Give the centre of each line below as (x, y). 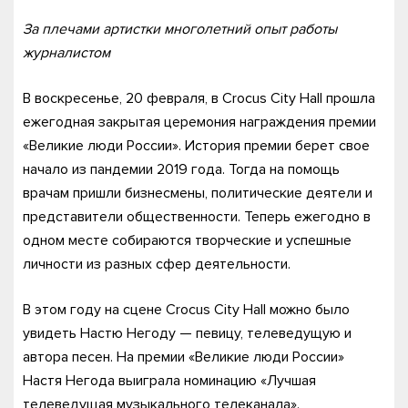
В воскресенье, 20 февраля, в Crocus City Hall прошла (199, 98)
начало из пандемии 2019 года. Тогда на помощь (181, 169)
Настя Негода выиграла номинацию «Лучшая (169, 381)
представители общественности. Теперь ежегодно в (197, 217)
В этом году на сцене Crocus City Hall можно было (186, 310)
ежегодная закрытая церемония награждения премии (199, 122)
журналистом (66, 53)
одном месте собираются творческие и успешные (187, 240)
